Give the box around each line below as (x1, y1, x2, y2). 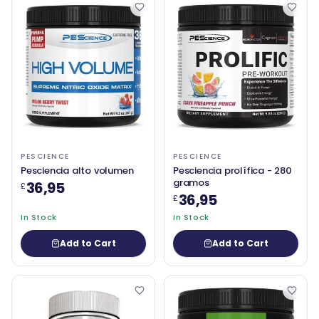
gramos (173, 176, 209, 190)
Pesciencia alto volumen (21, 164, 134, 178)
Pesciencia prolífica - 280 (173, 164, 292, 178)
